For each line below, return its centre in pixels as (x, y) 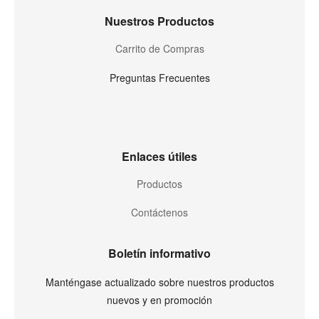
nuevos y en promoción (159, 299)
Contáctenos (159, 212)
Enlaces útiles (159, 156)
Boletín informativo (159, 253)
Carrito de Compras (159, 48)
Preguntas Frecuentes (159, 77)
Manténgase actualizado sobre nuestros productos (159, 282)
